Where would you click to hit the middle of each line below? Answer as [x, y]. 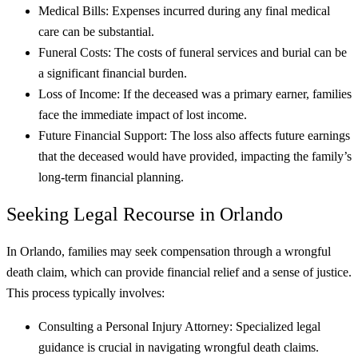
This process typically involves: [86, 293]
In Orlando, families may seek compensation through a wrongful [169, 252]
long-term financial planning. [111, 177]
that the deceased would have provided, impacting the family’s [195, 157]
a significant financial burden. [113, 74]
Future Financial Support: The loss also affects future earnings [194, 136]
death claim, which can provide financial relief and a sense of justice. [179, 272]
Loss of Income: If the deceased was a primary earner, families [195, 94]
